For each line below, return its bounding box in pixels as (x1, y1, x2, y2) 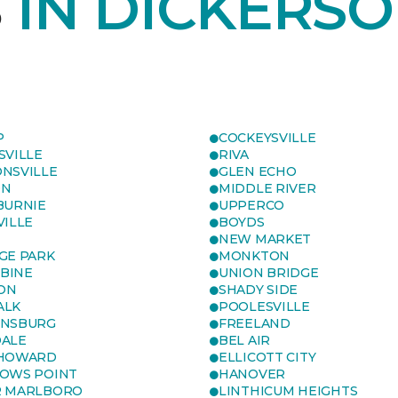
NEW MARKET (219, 231, 312, 247)
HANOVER (219, 366, 286, 382)
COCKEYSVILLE (219, 130, 316, 146)
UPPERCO (219, 197, 285, 213)
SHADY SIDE (219, 282, 298, 298)
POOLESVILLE (219, 298, 310, 314)
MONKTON (219, 248, 291, 264)
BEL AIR (219, 332, 271, 348)
